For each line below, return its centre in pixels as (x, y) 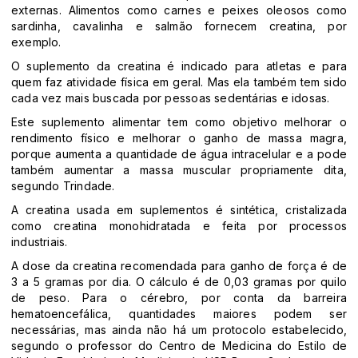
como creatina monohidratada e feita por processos (179, 226)
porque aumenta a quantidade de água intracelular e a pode (179, 154)
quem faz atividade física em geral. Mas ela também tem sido (179, 82)
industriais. (40, 242)
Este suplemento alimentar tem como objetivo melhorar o (179, 122)
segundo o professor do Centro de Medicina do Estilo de (179, 346)
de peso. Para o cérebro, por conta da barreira (179, 298)
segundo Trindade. (63, 186)
